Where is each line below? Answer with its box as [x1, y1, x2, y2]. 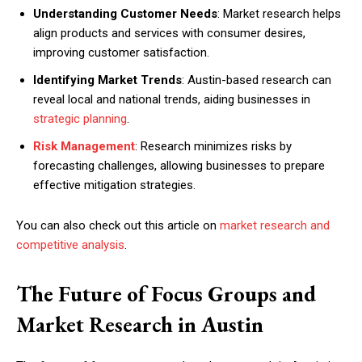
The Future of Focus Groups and [16, 280, 316, 308]
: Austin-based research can [182, 73, 331, 87]
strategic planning [33, 112, 127, 126]
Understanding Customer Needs [33, 6, 217, 21]
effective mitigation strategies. [33, 178, 196, 192]
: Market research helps [217, 6, 341, 21]
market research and [220, 218, 330, 233]
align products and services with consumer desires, [33, 26, 305, 40]
